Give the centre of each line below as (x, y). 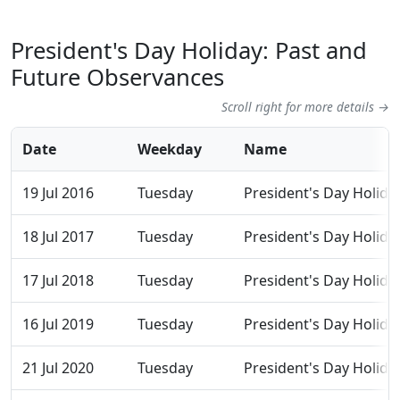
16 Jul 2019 (58, 325)
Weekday (170, 150)
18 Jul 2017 (58, 237)
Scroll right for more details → (305, 107)
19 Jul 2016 (58, 193)
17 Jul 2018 (58, 281)
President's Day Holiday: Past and (189, 51)
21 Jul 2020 (58, 368)
